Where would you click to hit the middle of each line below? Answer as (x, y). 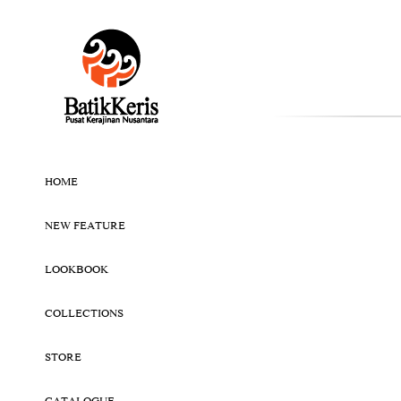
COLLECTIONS (84, 315)
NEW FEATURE (85, 227)
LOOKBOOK (77, 271)
